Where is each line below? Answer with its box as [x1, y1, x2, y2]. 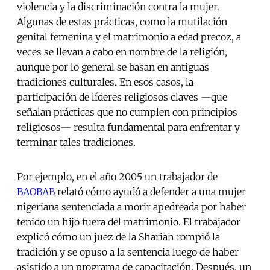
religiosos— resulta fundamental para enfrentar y [17, 121, 240, 134]
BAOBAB [17, 186, 55, 198]
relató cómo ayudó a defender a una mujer [55, 186, 246, 198]
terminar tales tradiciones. [17, 136, 136, 149]
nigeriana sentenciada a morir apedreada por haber [17, 201, 246, 213]
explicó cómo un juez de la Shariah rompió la [17, 231, 220, 243]
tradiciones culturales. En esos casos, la [17, 76, 193, 89]
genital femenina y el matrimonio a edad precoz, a [17, 31, 241, 43]
